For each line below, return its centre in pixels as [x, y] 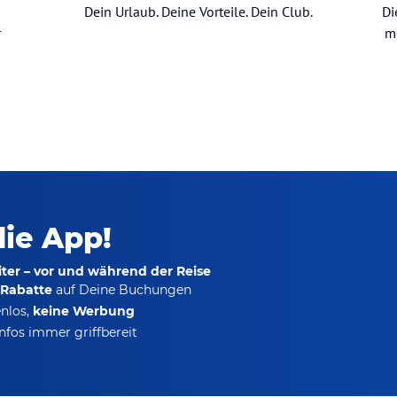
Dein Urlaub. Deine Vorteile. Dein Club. [198, 11]
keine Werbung [84, 311]
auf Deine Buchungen [122, 290]
